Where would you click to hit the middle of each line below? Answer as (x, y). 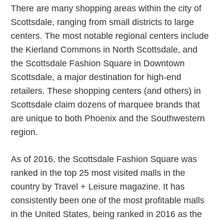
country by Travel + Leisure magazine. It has (98, 187)
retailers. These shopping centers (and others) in (106, 91)
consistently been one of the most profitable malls (108, 200)
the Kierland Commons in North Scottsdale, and (104, 50)
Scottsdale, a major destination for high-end (96, 77)
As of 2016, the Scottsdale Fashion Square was (104, 159)
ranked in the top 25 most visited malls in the (98, 173)
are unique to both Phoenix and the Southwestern (108, 118)
